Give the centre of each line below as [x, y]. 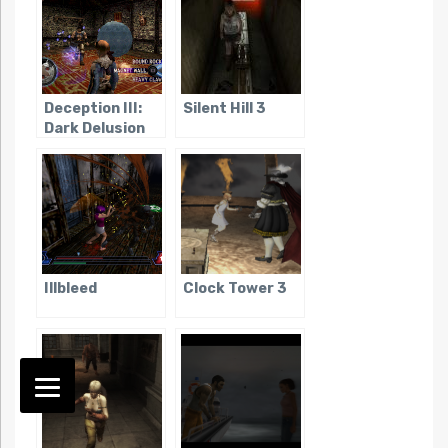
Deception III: [92, 108]
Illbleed [70, 288]
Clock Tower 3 [234, 288]
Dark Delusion [94, 128]
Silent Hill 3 [224, 108]
